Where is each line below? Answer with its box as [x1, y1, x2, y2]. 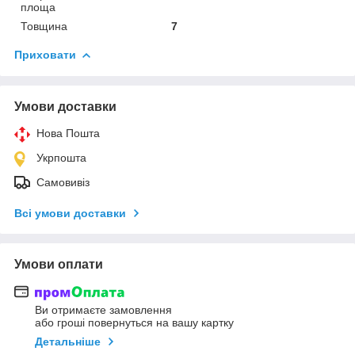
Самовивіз [36, 175, 90, 189]
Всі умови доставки [14, 206, 126, 219]
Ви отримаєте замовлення [35, 303, 172, 317]
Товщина [21, 19, 67, 32]
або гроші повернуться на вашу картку [35, 316, 234, 330]
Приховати [14, 48, 76, 61]
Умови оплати [14, 257, 103, 271]
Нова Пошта [36, 126, 100, 139]
